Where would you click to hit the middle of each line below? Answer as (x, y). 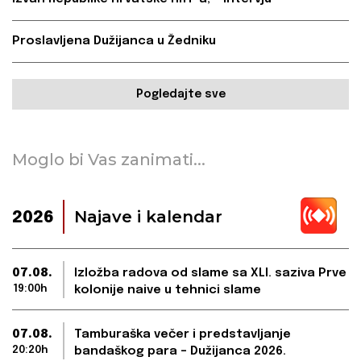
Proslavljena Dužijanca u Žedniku (114, 41)
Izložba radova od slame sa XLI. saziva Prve (210, 274)
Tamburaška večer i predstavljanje (183, 335)
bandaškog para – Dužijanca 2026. (180, 352)
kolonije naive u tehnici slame (168, 290)
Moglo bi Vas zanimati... (109, 160)
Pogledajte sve (180, 95)
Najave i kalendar (148, 217)
